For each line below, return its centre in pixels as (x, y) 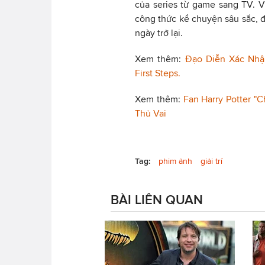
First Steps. (158, 73)
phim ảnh (175, 161)
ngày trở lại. (159, 33)
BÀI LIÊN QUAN (157, 199)
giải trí (211, 161)
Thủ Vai (151, 113)
